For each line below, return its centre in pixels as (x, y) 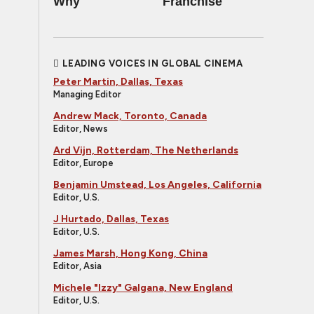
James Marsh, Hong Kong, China (130, 253)
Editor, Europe (83, 163)
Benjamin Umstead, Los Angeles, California (157, 185)
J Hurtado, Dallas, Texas (111, 219)
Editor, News (81, 129)
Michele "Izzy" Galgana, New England (143, 288)
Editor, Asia (77, 266)
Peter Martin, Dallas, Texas (118, 82)
